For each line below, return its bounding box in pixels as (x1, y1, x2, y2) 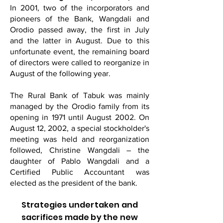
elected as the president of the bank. (10, 179, 137, 187)
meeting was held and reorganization (10, 135, 149, 143)
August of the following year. (10, 69, 111, 78)
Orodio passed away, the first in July (10, 25, 149, 34)
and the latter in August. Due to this (10, 36, 149, 45)
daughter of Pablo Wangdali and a (10, 157, 149, 165)
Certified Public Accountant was (10, 168, 149, 176)
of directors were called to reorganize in (10, 58, 149, 67)
